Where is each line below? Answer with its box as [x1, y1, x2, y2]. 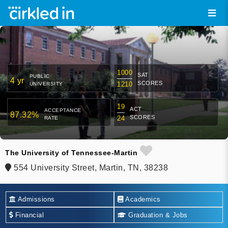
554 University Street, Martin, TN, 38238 [11, 163, 168, 173]
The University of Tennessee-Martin [5, 149, 137, 157]
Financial [13, 211, 44, 219]
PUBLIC [29, 73, 50, 79]
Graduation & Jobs [126, 211, 188, 219]
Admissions [16, 195, 55, 203]
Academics [123, 195, 161, 203]
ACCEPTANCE [44, 107, 81, 113]
